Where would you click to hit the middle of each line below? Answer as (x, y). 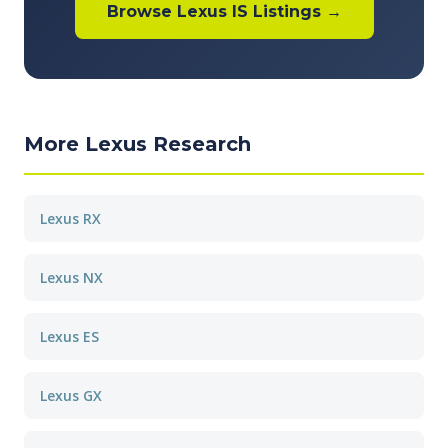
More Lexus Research (137, 144)
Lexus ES (69, 336)
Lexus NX (71, 277)
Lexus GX (71, 395)
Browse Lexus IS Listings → (224, 11)
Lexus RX (70, 218)
